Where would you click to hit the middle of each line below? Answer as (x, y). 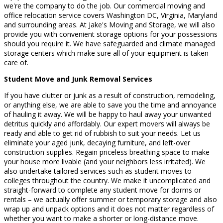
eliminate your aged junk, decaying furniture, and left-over (97, 142)
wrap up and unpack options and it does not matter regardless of (109, 209)
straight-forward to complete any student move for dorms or (103, 190)
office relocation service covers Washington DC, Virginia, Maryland (111, 15)
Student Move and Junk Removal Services (78, 79)
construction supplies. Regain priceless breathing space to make (107, 152)
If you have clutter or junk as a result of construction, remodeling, (110, 95)
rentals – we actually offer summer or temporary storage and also (111, 199)
